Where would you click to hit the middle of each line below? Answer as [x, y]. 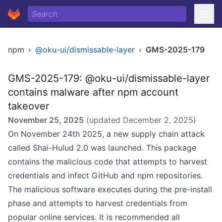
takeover [28, 106]
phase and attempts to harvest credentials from [98, 203]
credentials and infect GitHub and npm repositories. [105, 175]
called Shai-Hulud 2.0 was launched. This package [102, 148]
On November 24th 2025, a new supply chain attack [106, 134]
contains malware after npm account [93, 92]
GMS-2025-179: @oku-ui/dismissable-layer [109, 78]
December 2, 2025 [158, 120]
